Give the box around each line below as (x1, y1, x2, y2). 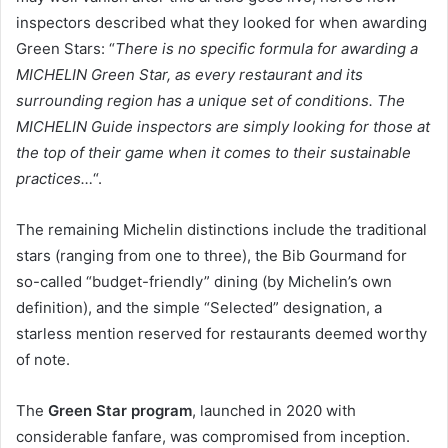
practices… (16, 169, 93, 188)
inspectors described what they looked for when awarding (16, 13, 427, 32)
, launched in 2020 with (192, 401, 356, 420)
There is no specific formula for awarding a (115, 39, 418, 58)
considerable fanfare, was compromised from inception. (16, 427, 410, 446)
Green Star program (48, 401, 192, 420)
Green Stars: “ (16, 39, 115, 58)
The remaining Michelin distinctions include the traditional (16, 220, 427, 239)
